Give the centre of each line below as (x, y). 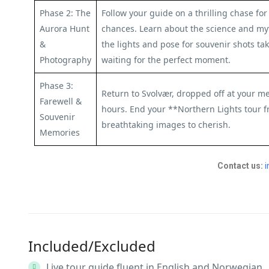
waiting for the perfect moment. (166, 60)
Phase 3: (56, 86)
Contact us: (240, 166)
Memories (60, 132)
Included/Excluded (92, 246)
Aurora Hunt (65, 29)
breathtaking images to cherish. (166, 125)
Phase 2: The (65, 13)
